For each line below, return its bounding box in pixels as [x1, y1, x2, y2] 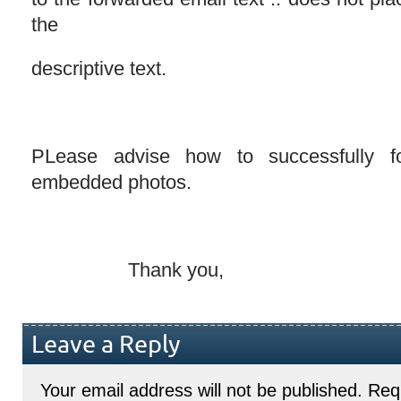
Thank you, [31, 259, 224, 281]
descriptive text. [31, 57, 166, 80]
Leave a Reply [31, 332, 181, 358]
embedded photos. [31, 171, 192, 193]
